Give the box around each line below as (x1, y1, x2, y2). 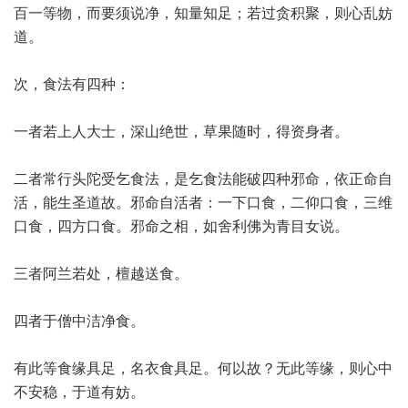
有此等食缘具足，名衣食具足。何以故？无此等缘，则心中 (14, 361, 393, 376)
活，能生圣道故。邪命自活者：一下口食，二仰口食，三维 (14, 195, 393, 210)
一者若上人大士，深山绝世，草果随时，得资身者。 (14, 124, 349, 139)
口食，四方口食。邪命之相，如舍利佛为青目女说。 (14, 219, 349, 234)
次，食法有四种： (14, 76, 130, 92)
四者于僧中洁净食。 (14, 313, 145, 329)
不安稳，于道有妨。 (14, 384, 145, 400)
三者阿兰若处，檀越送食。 (14, 266, 189, 281)
